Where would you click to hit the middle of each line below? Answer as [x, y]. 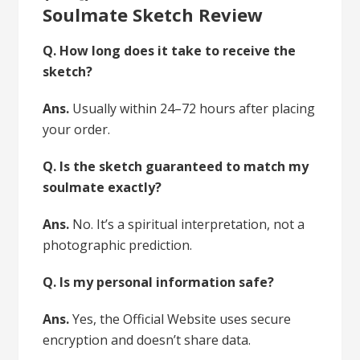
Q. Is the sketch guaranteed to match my [176, 167]
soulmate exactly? [102, 188]
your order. [77, 130]
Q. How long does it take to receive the [170, 51]
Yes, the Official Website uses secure [182, 319]
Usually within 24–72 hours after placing [192, 109]
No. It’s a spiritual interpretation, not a [189, 225]
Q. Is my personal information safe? [159, 282]
